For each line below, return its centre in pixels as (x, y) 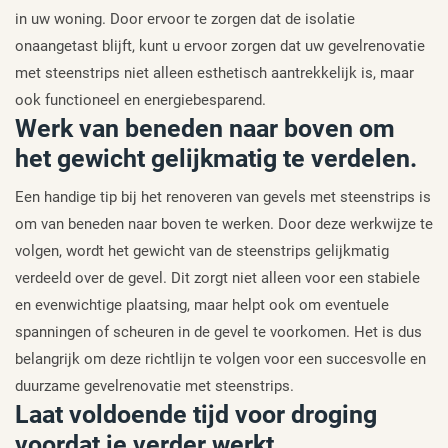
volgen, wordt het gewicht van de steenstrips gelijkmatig (202, 251)
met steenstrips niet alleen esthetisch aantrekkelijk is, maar (214, 73)
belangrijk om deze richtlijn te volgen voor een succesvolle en (220, 359)
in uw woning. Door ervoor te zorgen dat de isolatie (185, 19)
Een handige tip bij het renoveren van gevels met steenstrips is (223, 197)
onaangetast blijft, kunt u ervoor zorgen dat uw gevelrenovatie (220, 46)
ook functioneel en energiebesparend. (140, 100)
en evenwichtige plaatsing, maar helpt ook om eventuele (202, 305)
